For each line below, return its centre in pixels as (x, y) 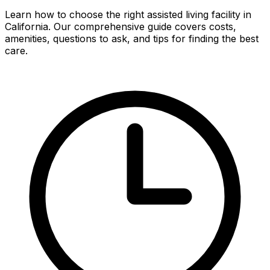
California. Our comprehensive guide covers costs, (121, 26)
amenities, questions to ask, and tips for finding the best (132, 38)
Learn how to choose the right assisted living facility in (128, 14)
